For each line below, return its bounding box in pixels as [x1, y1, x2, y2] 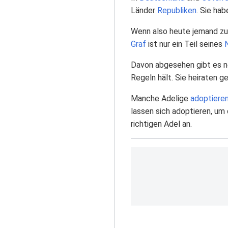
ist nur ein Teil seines [146, 39, 224, 49]
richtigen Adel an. [131, 119, 192, 129]
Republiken [157, 6, 196, 15]
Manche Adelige [131, 94, 190, 103]
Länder [131, 6, 157, 15]
